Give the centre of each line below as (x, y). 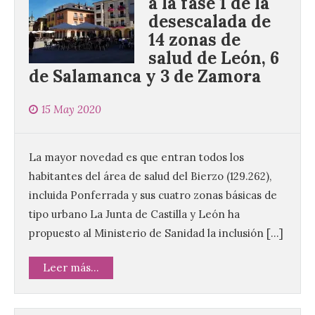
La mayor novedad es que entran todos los (136, 157)
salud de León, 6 (214, 58)
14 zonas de (194, 40)
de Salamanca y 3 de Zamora (145, 77)
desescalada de (210, 22)
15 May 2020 (71, 110)
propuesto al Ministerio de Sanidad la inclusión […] (156, 233)
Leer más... (71, 268)
